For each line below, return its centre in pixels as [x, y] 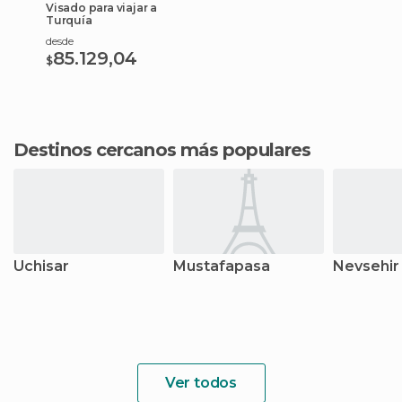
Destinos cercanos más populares [170, 150]
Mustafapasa [222, 266]
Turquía [69, 20]
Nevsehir [366, 266]
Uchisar [41, 266]
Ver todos [201, 383]
